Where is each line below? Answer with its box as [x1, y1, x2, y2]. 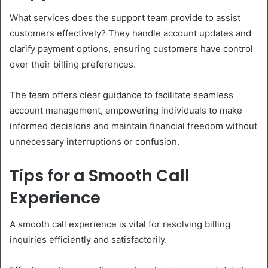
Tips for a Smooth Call [10, 164, 190, 187]
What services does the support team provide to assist [10, 11, 240, 23]
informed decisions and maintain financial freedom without [10, 120, 257, 132]
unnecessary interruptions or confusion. [10, 135, 179, 147]
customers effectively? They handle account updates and [10, 27, 251, 39]
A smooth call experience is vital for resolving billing [10, 218, 230, 230]
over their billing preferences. [10, 58, 136, 70]
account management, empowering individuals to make [10, 104, 242, 116]
